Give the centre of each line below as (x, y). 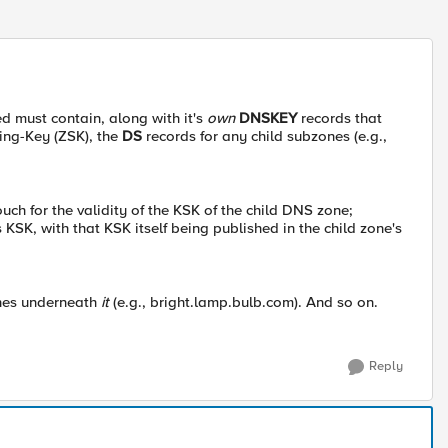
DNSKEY (268, 118)
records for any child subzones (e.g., (264, 136)
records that (339, 118)
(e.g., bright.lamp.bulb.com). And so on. (243, 302)
